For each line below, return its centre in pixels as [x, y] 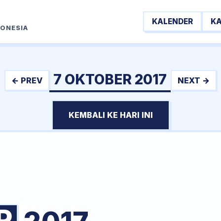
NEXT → [194, 80]
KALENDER [172, 21]
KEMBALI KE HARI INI [110, 115]
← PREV [27, 80]
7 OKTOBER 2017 [110, 79]
